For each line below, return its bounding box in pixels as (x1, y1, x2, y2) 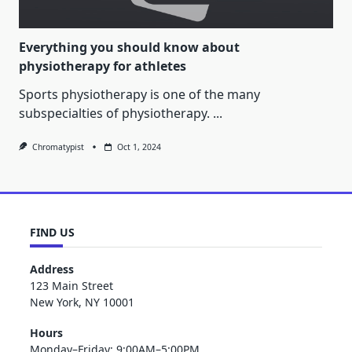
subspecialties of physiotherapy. (19, 104, 210, 122)
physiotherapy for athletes (19, 57, 186, 75)
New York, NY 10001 (30, 295, 134, 310)
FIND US (30, 224, 75, 240)
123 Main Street (30, 278, 113, 294)
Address (30, 262, 74, 277)
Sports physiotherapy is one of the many (19, 85, 260, 103)
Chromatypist (31, 141, 84, 152)
